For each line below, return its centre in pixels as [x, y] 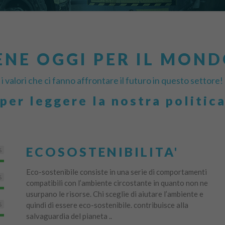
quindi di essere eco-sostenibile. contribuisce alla [107, 205]
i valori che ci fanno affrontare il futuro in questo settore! [113, 80]
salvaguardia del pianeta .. [69, 216]
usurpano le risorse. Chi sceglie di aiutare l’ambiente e [115, 194]
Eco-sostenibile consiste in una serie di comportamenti [116, 172]
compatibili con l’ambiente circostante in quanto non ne [117, 183]
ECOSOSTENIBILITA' [102, 152]
